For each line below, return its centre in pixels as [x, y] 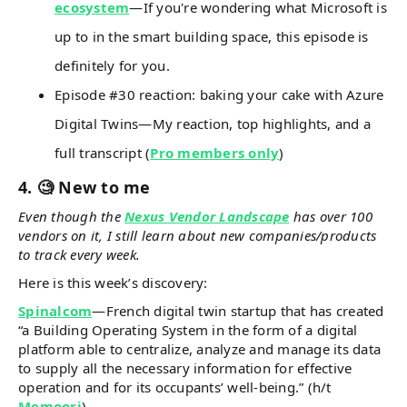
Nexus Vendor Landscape [207, 216]
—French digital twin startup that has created [238, 310]
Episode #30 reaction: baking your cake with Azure [219, 94]
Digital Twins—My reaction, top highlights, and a [213, 123]
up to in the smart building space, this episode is [212, 36]
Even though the [71, 216]
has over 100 [331, 216]
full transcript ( [103, 152]
